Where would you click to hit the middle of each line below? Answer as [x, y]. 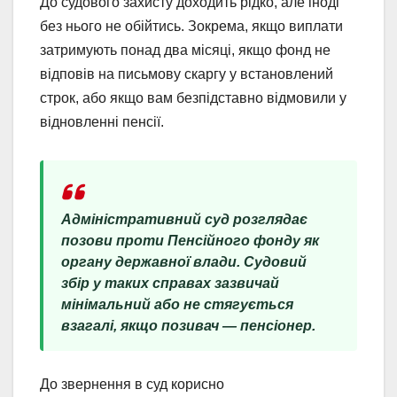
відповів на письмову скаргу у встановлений [187, 74]
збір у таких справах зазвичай [170, 284]
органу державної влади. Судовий [184, 262]
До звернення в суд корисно [132, 385]
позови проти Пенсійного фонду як [190, 241]
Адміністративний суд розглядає [184, 220]
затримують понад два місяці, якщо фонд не [185, 51]
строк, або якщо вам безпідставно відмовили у [193, 98]
